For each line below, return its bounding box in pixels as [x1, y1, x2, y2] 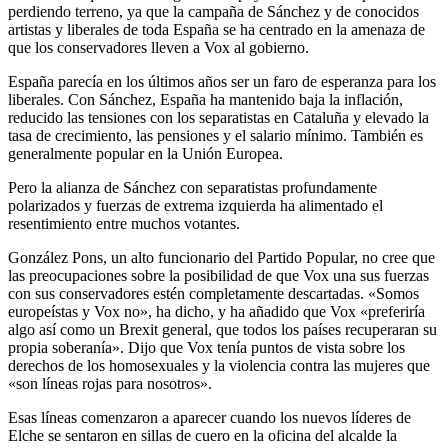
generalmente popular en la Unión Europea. [8, 144, 283, 162]
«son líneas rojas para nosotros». [8, 374, 212, 392]
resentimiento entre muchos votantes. [8, 214, 240, 232]
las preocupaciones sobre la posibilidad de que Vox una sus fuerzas [8, 266, 429, 284]
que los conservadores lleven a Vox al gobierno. [8, 38, 309, 56]
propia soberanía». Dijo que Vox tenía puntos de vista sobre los [8, 338, 405, 356]
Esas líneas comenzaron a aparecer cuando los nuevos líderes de [8, 408, 411, 426]
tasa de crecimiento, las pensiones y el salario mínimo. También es [8, 126, 423, 144]
